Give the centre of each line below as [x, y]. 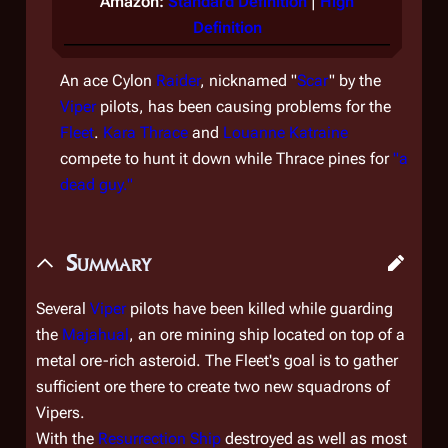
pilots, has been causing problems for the [243, 106]
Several [63, 308]
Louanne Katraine [285, 132]
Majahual [95, 334]
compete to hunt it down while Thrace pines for [226, 158]
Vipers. [60, 412]
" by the [355, 80]
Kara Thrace [145, 132]
